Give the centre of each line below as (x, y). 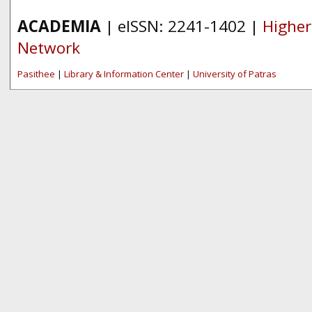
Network (49, 48)
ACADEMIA (59, 26)
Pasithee (36, 74)
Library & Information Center (124, 74)
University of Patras (235, 74)
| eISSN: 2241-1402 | (182, 26)
